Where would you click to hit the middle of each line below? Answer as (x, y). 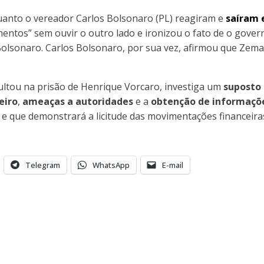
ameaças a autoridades (78, 101)
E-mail (173, 165)
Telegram (43, 165)
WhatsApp (111, 165)
